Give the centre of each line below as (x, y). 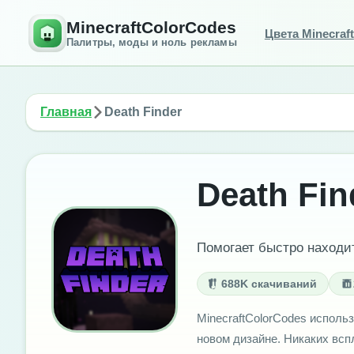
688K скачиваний (269, 284)
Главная (66, 112)
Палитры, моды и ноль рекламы (152, 42)
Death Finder (143, 112)
